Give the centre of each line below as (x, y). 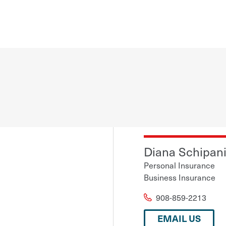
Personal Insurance (179, 165)
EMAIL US (179, 218)
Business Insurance (180, 177)
